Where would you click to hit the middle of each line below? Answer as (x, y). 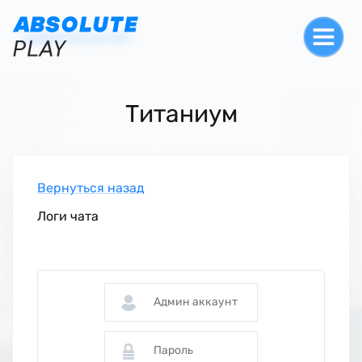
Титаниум (181, 114)
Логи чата (68, 216)
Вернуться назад (91, 188)
